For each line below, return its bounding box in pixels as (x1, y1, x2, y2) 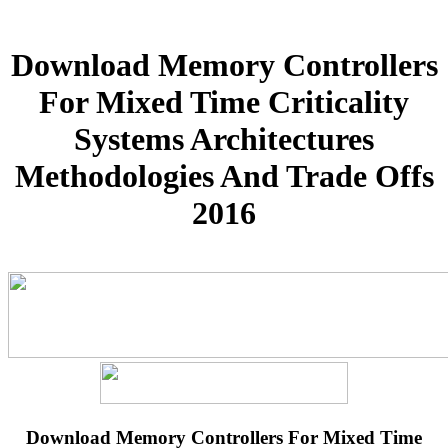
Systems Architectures (74, 121, 374, 158)
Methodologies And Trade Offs (14, 158, 434, 195)
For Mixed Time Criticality (39, 84, 409, 121)
